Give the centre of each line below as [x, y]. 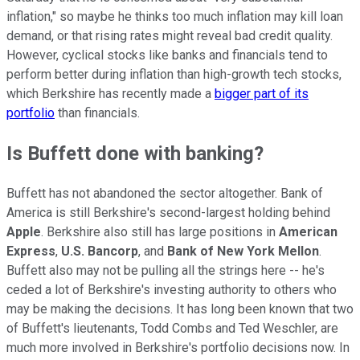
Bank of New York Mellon [243, 252]
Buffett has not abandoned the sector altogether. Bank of [165, 194]
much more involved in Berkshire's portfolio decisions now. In [178, 348]
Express [31, 252]
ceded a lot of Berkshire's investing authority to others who [172, 290]
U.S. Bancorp [100, 252]
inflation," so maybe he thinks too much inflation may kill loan [175, 17]
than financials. [97, 113]
